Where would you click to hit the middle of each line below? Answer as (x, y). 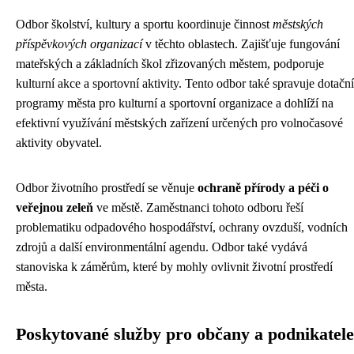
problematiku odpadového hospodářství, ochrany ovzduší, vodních (182, 228)
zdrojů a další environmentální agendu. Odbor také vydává (162, 247)
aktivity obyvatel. (59, 143)
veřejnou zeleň (55, 208)
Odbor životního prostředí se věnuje (107, 188)
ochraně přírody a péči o (263, 188)
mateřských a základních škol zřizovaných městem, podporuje (170, 64)
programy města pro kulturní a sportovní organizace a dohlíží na (175, 104)
